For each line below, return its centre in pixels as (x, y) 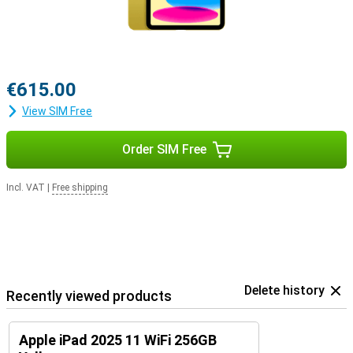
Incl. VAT (26, 188)
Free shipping (80, 188)
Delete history (284, 290)
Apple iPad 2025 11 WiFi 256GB (118, 340)
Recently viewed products (89, 296)
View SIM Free (57, 111)
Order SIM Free (164, 149)
